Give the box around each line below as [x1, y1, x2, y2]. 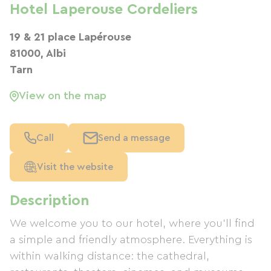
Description [10, 194, 90, 208]
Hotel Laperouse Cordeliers [10, 2, 198, 17]
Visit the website [37, 162, 113, 172]
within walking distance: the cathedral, [10, 250, 209, 261]
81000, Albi [10, 48, 66, 59]
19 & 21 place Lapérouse [10, 31, 131, 42]
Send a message [98, 133, 170, 143]
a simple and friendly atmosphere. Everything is [10, 234, 252, 245]
